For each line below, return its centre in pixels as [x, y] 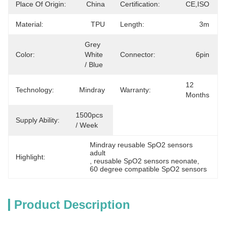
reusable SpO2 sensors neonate [146, 161]
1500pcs [89, 115]
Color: [25, 54]
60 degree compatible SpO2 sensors [149, 169]
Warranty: [135, 90]
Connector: [138, 54]
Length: [132, 24]
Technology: [35, 90]
